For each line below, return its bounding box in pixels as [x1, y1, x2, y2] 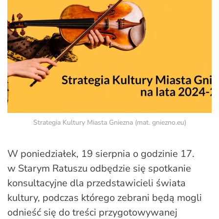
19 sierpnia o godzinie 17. [81, 147, 195, 160]
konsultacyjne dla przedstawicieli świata [7, 176, 186, 190]
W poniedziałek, [7, 147, 79, 160]
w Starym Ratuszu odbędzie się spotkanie [7, 161, 191, 175]
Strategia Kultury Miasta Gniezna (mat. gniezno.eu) [33, 117, 186, 127]
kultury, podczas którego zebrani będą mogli [7, 191, 202, 204]
